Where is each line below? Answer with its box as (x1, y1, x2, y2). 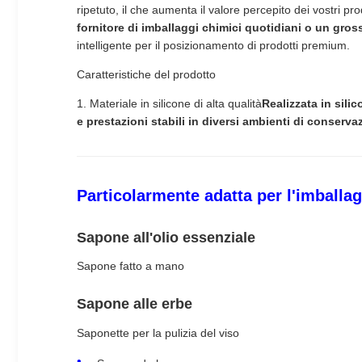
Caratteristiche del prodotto (77, 68, 216, 81)
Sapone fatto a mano (77, 259, 184, 273)
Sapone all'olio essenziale (77, 229, 255, 246)
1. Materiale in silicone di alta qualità (77, 97, 262, 110)
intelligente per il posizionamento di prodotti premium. (77, 39, 350, 52)
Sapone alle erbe (77, 295, 192, 312)
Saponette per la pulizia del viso (77, 326, 239, 339)
